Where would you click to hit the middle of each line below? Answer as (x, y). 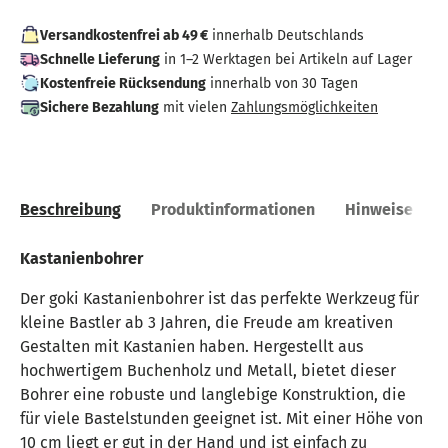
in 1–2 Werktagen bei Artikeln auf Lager (286, 59)
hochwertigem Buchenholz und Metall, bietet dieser (208, 371)
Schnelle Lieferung (100, 59)
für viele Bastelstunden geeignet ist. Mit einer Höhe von (221, 419)
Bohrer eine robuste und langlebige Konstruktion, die (213, 395)
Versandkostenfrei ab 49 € (124, 35)
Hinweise (379, 210)
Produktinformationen (233, 210)
